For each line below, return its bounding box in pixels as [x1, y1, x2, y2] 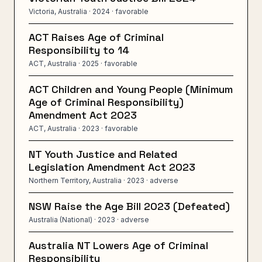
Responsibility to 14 [29, 43, 129, 57]
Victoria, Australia [29, 7, 87, 16]
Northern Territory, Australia [29, 176, 122, 185]
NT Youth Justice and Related [29, 147, 177, 161]
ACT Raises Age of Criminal [29, 30, 164, 44]
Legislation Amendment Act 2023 [29, 160, 195, 174]
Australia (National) [29, 215, 92, 224]
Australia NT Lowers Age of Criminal [29, 239, 208, 252]
